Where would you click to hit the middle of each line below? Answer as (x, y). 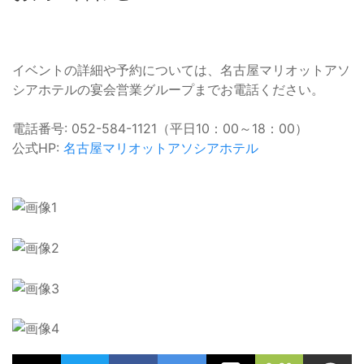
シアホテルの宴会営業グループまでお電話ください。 (168, 89)
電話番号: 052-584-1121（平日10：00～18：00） (160, 128)
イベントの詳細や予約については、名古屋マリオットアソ (181, 69)
